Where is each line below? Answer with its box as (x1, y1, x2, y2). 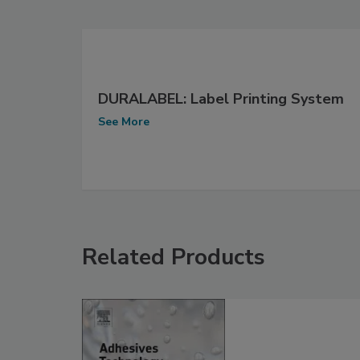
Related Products (82, 241, 265, 272)
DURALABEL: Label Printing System (98, 89, 344, 109)
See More (98, 114, 149, 130)
